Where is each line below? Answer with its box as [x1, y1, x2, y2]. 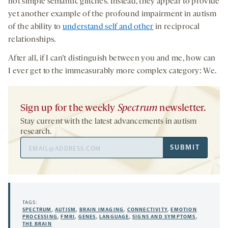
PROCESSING [22, 214, 58, 220]
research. [20, 128, 52, 136]
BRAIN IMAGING [79, 207, 124, 213]
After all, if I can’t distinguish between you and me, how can [8, 54, 216, 63]
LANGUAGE [99, 214, 129, 220]
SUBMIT [170, 143, 200, 152]
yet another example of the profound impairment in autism [8, 10, 216, 19]
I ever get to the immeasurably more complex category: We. [8, 67, 217, 76]
